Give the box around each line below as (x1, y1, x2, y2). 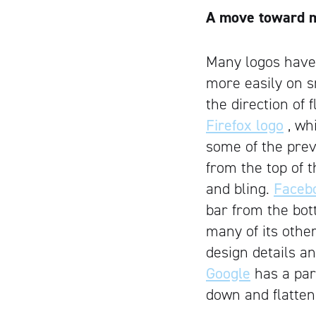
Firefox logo (206, 115, 284, 135)
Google (206, 263, 250, 284)
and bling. (206, 178, 274, 199)
